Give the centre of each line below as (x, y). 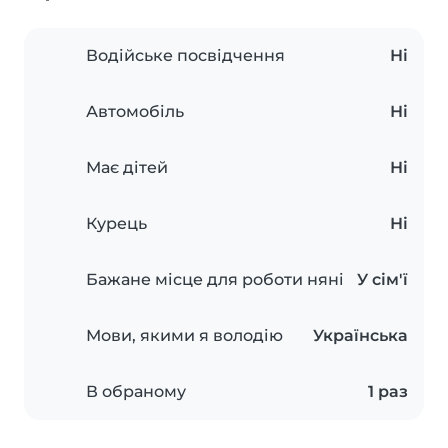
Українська (360, 336)
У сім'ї (382, 280)
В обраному (136, 392)
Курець (116, 224)
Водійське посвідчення (185, 56)
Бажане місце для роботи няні (215, 280)
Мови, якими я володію (184, 336)
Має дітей (127, 168)
